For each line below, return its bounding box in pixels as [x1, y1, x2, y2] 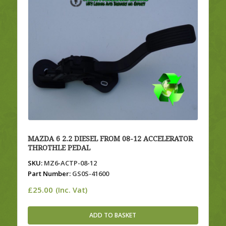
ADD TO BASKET [89, 211, 137, 220]
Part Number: [27, 169, 71, 179]
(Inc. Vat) [55, 185, 87, 195]
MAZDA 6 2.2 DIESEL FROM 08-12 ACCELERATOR [27, 135, 193, 143]
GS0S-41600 [70, 169, 109, 179]
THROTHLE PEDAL [27, 144, 90, 152]
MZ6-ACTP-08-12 [42, 158, 97, 168]
